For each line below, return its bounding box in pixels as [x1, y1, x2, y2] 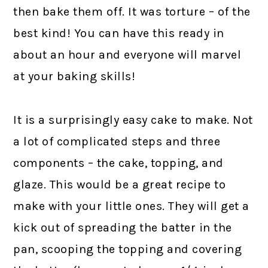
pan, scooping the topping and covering [13, 242, 242, 256]
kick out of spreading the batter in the [13, 220, 232, 234]
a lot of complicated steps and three [13, 134, 221, 148]
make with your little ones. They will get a [13, 199, 249, 213]
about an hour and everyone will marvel [13, 47, 242, 62]
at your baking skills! [13, 69, 136, 83]
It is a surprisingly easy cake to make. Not [13, 112, 253, 127]
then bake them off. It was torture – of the [13, 4, 251, 19]
